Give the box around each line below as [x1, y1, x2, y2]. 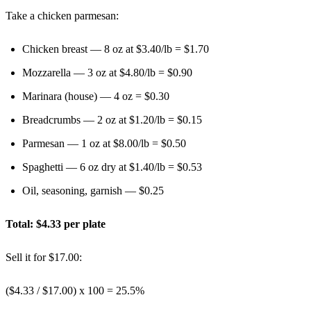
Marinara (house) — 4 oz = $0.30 [22, 90, 169, 102]
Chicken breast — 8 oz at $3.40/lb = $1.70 [22, 42, 209, 55]
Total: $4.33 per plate [6, 217, 106, 230]
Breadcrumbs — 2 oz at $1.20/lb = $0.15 [22, 113, 202, 126]
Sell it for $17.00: [6, 251, 82, 263]
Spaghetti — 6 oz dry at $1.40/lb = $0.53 [22, 160, 202, 173]
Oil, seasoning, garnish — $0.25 [22, 184, 164, 196]
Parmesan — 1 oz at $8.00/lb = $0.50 [22, 137, 186, 149]
